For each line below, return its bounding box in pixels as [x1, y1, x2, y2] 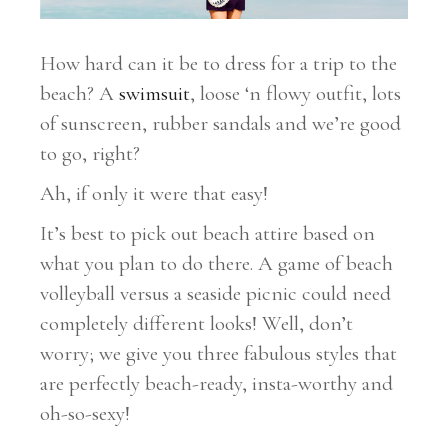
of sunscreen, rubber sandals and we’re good [40, 111, 402, 137]
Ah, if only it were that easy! [40, 181, 269, 207]
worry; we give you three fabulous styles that [40, 341, 398, 367]
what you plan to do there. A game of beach [40, 251, 394, 277]
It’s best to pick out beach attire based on [40, 221, 376, 247]
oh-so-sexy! [40, 401, 131, 427]
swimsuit [119, 81, 191, 107]
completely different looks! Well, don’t [40, 311, 354, 337]
